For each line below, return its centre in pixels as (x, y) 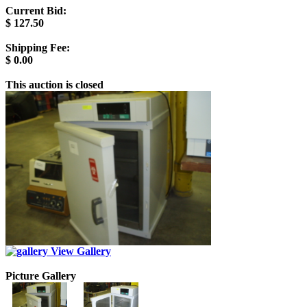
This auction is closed (54, 84)
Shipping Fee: (38, 47)
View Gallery (79, 251)
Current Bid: (36, 10)
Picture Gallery (41, 275)
